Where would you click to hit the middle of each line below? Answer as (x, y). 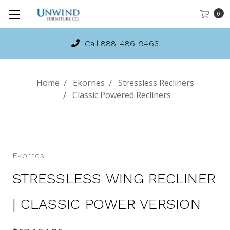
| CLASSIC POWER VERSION (107, 204)
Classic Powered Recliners (122, 95)
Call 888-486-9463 (120, 43)
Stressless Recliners (156, 83)
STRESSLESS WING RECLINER (114, 178)
